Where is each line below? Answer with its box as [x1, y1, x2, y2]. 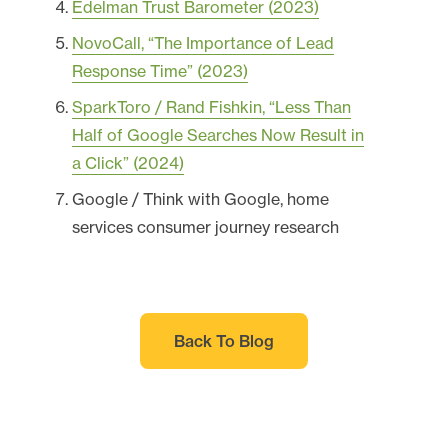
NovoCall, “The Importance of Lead [72, 32, 334, 53]
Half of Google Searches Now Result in [72, 124, 364, 145]
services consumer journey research [72, 216, 339, 237]
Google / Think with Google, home [72, 188, 329, 209]
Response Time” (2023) [72, 60, 248, 81]
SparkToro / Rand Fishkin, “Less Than [72, 96, 351, 117]
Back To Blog [174, 330, 274, 351]
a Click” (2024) [72, 152, 184, 173]
